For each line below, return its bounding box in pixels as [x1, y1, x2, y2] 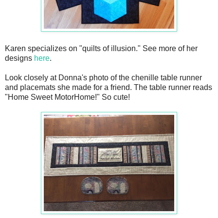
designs [5, 54, 34, 62]
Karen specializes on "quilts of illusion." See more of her [5, 44, 198, 53]
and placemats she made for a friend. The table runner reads [5, 83, 212, 91]
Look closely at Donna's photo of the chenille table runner [5, 73, 202, 82]
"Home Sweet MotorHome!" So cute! [5, 92, 130, 101]
